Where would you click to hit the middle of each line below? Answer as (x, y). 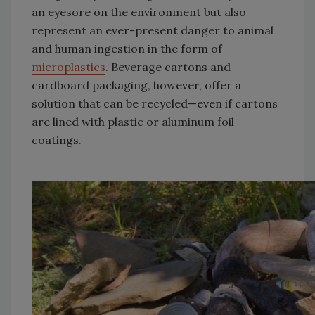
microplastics (69, 67)
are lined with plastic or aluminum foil (133, 122)
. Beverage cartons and (168, 67)
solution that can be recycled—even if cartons (155, 104)
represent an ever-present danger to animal (153, 31)
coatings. (57, 140)
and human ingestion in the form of (127, 49)
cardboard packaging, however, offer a (136, 85)
